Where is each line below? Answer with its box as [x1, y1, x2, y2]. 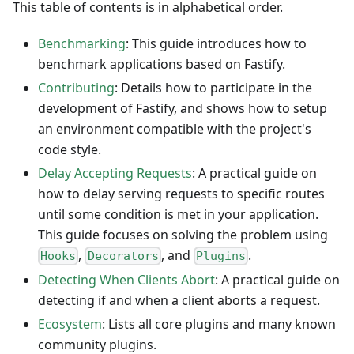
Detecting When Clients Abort [38, 271, 215, 289]
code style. [38, 140, 101, 158]
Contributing [38, 78, 115, 96]
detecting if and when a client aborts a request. [38, 292, 320, 310]
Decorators [87, 249, 159, 264]
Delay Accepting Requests [38, 164, 192, 182]
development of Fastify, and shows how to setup [38, 99, 327, 117]
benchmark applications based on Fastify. [38, 55, 285, 73]
